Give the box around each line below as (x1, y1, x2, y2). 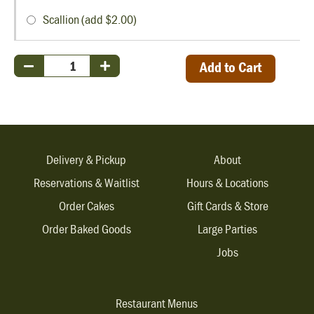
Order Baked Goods (41, 220, 131, 237)
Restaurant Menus (116, 294, 198, 311)
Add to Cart (199, 57, 261, 76)
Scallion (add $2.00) (43, 11, 137, 28)
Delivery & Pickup (46, 151, 127, 168)
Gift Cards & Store (186, 197, 268, 214)
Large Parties (198, 220, 258, 237)
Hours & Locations (186, 174, 269, 191)
